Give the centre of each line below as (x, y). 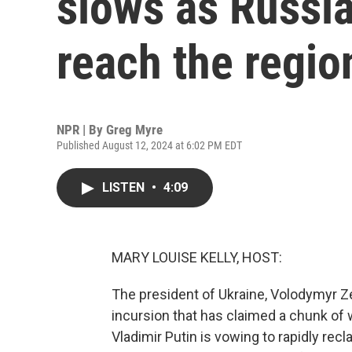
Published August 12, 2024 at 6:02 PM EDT (149, 145)
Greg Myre (134, 130)
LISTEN (125, 187)
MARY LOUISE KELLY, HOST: (197, 257)
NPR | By (81, 130)
